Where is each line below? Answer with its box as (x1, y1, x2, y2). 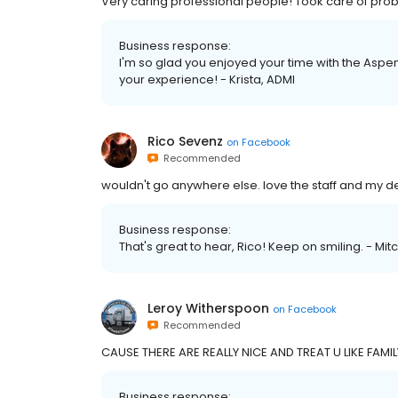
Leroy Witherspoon (147, 299, 269, 318)
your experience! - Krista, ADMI (119, 71, 295, 89)
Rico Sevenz (147, 132, 223, 151)
